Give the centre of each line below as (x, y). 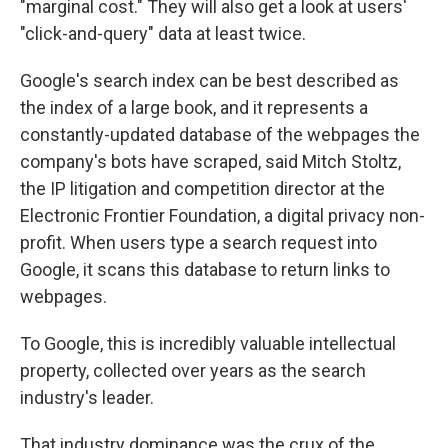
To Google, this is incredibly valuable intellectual (208, 344)
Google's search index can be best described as (209, 81)
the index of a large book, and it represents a (194, 108)
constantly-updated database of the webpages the (220, 135)
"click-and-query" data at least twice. (163, 34)
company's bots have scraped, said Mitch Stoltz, (210, 162)
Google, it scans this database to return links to (205, 270)
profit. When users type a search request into (198, 243)
